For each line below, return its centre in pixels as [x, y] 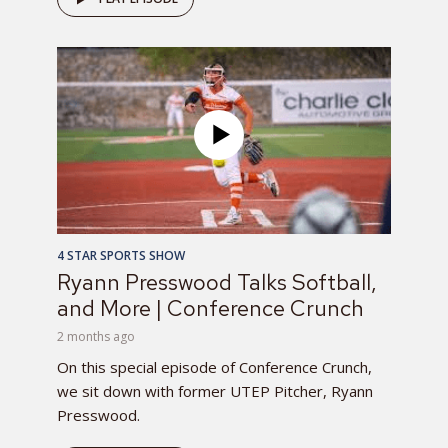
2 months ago [96, 336]
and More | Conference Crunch [210, 308]
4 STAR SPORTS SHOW [121, 255]
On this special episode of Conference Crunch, [214, 366]
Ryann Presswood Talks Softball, [217, 282]
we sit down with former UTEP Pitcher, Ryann [215, 390]
